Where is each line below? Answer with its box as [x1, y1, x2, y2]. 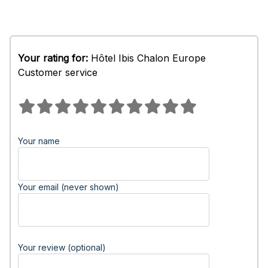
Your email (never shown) [18, 182, 119, 192]
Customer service [18, 66, 98, 78]
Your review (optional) [18, 242, 106, 252]
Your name [18, 136, 60, 146]
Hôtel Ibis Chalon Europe [88, 52, 206, 64]
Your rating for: [18, 52, 88, 64]
